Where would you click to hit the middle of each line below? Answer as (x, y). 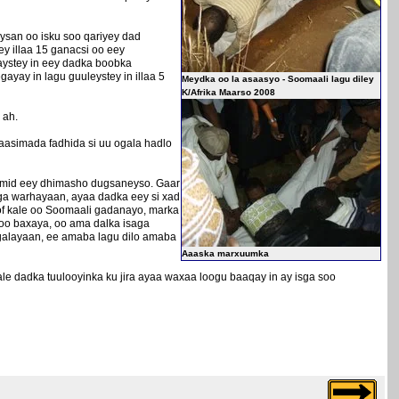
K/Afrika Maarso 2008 (228, 92)
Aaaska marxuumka (225, 253)
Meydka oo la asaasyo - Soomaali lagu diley (278, 78)
